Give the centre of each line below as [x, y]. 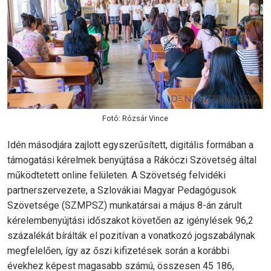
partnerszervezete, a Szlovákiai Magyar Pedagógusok [122, 191]
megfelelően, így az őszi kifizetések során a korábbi [118, 251]
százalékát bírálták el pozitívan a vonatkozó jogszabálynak [131, 236]
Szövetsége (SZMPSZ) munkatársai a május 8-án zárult [125, 206]
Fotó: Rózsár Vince [135, 119]
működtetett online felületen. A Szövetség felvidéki [116, 175]
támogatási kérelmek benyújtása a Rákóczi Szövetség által [132, 160]
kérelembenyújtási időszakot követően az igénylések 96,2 [130, 221]
